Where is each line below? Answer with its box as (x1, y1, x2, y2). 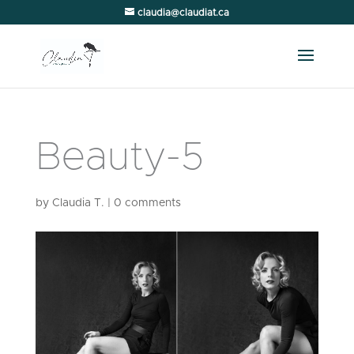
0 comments (113, 198, 181, 209)
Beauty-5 (35, 137, 204, 177)
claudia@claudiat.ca (137, 8, 229, 17)
